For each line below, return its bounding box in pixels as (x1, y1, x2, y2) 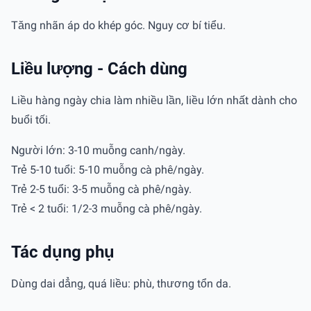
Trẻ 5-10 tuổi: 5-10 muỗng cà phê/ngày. (11, 162, 207, 176)
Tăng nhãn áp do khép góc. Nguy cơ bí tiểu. (11, 18, 226, 32)
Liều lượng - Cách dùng (11, 58, 187, 78)
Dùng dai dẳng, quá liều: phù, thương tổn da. (11, 276, 231, 290)
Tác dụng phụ (11, 242, 115, 262)
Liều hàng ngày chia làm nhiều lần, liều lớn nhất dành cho (11, 93, 297, 107)
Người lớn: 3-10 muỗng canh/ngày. (11, 143, 188, 157)
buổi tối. (11, 112, 53, 126)
